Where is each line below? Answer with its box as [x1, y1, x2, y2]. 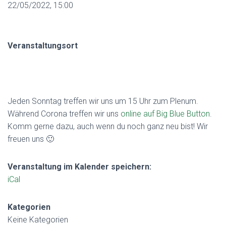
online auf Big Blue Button [121, 109, 210, 119]
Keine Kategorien [8, 215, 68, 224]
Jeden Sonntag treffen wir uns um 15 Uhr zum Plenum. [8, 96, 198, 106]
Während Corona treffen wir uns [8, 109, 121, 119]
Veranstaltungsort [8, 41, 78, 50]
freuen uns [8, 134, 46, 144]
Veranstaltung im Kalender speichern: [8, 162, 151, 172]
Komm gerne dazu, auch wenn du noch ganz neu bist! [8, 122, 197, 131]
